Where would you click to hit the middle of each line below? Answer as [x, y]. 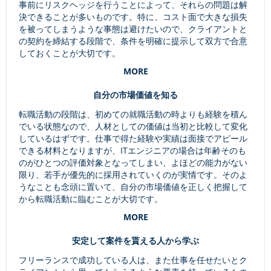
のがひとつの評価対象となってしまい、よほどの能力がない [133, 163]
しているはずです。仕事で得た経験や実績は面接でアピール [133, 139]
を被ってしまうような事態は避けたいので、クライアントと [133, 29]
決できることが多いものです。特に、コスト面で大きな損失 [133, 17]
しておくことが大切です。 [70, 53]
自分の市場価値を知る [135, 95]
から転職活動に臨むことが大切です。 [91, 199]
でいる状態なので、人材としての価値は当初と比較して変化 [133, 126]
